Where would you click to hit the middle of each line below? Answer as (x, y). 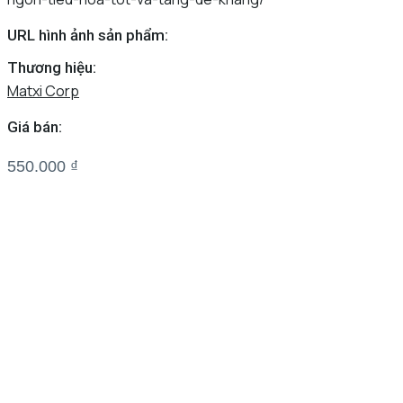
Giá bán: (35, 127)
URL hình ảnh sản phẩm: (88, 35)
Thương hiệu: (52, 67)
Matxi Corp (43, 90)
